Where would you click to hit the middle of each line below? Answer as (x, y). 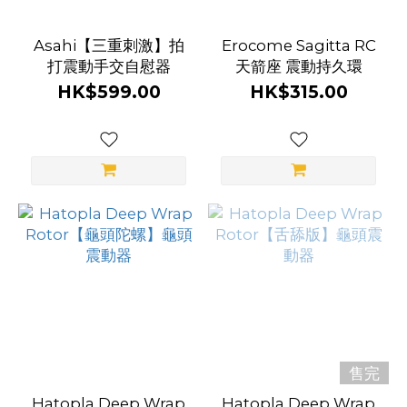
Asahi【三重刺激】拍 (109, 45)
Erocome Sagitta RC (298, 45)
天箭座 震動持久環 (298, 66)
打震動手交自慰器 (109, 66)
